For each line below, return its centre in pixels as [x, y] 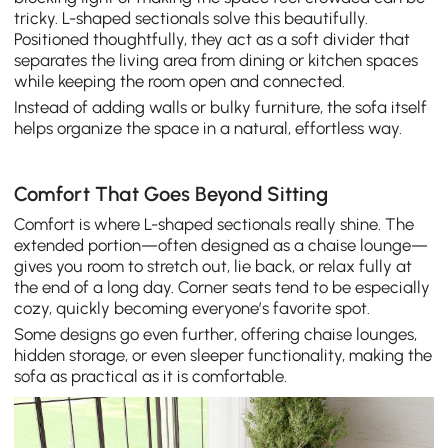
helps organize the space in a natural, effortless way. [208, 128]
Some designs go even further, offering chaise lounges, [216, 334]
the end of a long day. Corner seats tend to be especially [222, 287]
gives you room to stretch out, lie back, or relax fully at [213, 266]
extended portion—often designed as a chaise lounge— [221, 245]
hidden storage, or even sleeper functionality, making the [223, 355]
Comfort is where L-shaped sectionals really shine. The [214, 224]
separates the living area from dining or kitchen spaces [216, 60]
